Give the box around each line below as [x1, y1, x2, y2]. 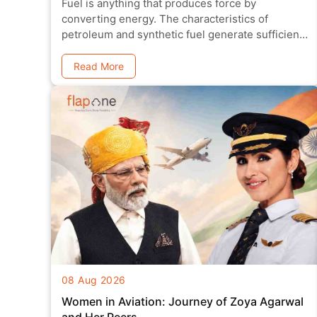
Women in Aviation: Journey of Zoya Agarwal [62, 294, 168, 309]
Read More [74, 60, 124, 73]
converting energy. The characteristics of [62, 12, 159, 26]
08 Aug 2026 [62, 274, 126, 287]
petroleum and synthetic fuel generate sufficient [62, 28, 303, 42]
